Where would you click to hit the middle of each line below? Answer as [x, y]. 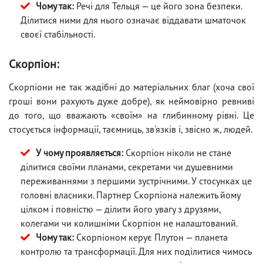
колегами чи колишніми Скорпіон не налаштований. [129, 223]
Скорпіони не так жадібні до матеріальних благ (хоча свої [131, 87]
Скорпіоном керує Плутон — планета [151, 237]
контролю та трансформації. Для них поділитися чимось [136, 251]
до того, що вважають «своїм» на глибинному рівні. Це [131, 115]
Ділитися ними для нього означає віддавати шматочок [133, 20]
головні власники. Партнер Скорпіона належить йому [130, 195]
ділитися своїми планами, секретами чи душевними [127, 166]
